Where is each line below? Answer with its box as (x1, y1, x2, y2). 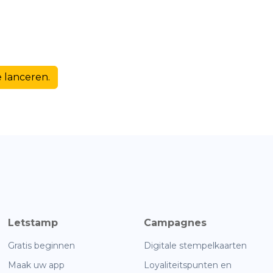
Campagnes (144, 216, 207, 229)
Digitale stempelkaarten (144, 239, 247, 251)
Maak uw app (8, 259, 65, 271)
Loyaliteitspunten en (144, 259, 232, 271)
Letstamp (8, 216, 58, 229)
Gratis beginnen (8, 239, 75, 251)
